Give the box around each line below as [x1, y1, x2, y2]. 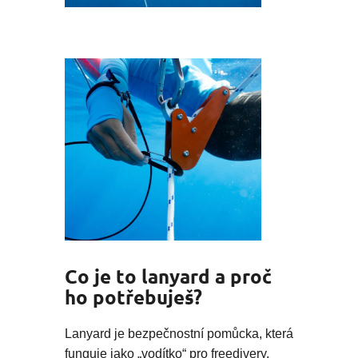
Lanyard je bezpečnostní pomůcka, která [65, 326, 293, 340]
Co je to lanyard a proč [65, 263, 272, 288]
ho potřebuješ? [65, 284, 202, 309]
